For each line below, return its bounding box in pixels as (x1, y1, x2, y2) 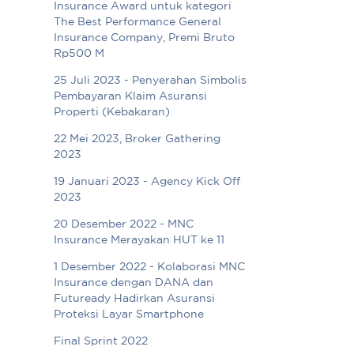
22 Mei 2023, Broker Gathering (54, 134, 221, 145)
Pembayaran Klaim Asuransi (54, 92, 208, 102)
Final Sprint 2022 (54, 337, 149, 347)
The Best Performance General (54, 17, 222, 28)
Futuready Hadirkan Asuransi (54, 294, 216, 304)
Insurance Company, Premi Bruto (54, 33, 235, 43)
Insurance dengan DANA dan (54, 278, 214, 288)
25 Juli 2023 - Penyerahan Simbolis (54, 76, 247, 86)
